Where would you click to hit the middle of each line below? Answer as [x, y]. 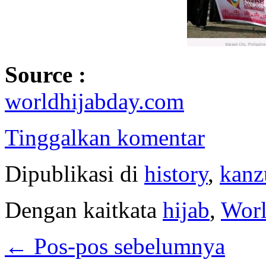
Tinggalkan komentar [105, 137]
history [176, 173]
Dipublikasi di [72, 173]
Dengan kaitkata [81, 210]
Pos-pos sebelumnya [126, 246]
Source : [45, 74]
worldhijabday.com [94, 101]
